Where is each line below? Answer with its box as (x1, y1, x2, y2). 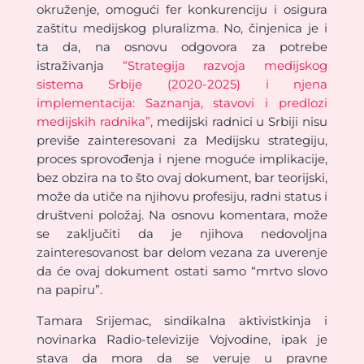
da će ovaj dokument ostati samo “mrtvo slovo (36, 262, 328, 279)
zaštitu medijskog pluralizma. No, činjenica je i (36, 19, 328, 36)
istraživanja (36, 57, 123, 73)
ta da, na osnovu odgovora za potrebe (36, 38, 328, 54)
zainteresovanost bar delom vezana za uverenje (36, 244, 328, 260)
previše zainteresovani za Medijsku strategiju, (36, 132, 328, 148)
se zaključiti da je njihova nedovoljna (36, 225, 328, 241)
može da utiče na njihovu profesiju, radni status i (36, 188, 328, 204)
